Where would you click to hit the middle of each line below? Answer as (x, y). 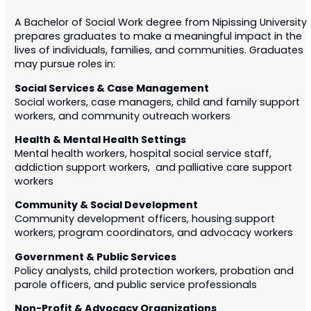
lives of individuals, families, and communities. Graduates (159, 51)
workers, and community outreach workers (122, 117)
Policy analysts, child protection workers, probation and (154, 271)
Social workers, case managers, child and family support (157, 103)
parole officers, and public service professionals (135, 285)
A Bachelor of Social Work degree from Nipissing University (160, 24)
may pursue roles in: (65, 65)
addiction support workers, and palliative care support (153, 168)
